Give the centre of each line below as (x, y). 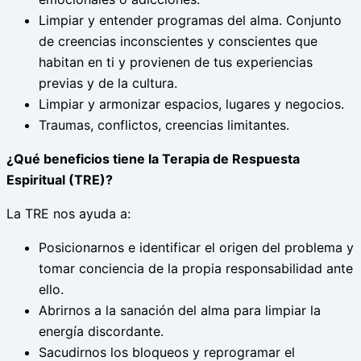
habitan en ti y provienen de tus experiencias (176, 62)
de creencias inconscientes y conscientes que (178, 41)
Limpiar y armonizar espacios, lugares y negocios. (191, 104)
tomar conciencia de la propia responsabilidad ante (196, 268)
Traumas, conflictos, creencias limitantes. (166, 124)
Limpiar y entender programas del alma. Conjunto (190, 20)
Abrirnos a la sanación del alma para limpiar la (180, 310)
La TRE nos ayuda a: (68, 213)
